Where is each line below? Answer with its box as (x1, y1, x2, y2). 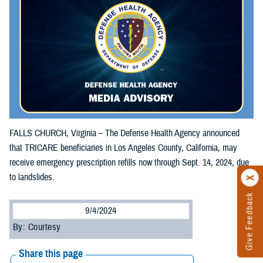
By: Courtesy (13, 221, 61, 233)
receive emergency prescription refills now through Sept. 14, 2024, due (9, 156, 249, 168)
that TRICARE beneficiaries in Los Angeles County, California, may (9, 141, 237, 154)
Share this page (19, 247, 83, 260)
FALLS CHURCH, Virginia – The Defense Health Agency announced (9, 127, 240, 139)
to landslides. (9, 171, 55, 183)
